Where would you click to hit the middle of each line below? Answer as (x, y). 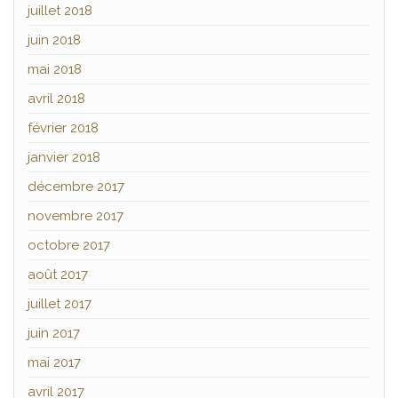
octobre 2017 (69, 246)
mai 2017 (54, 363)
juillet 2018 (60, 11)
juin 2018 (54, 40)
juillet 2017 (60, 304)
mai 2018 (55, 70)
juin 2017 (54, 334)
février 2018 (63, 128)
